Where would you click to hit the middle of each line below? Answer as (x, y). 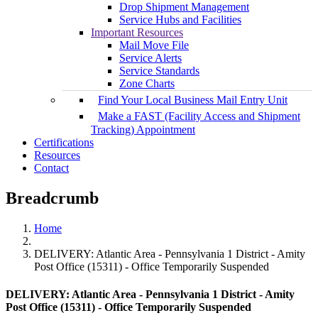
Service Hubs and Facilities (180, 20)
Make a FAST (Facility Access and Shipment (199, 116)
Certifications (64, 143)
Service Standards (159, 71)
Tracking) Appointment (143, 130)
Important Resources (137, 33)
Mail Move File (154, 45)
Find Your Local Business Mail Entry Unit (193, 100)
